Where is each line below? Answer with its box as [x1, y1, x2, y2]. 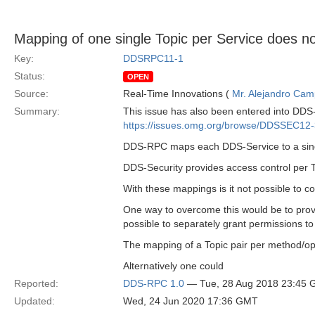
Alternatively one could [123, 260, 224, 271]
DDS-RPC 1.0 [123, 278, 184, 289]
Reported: [14, 278, 58, 289]
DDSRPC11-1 [123, 53, 184, 64]
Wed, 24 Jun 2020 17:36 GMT [123, 295, 258, 307]
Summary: [14, 105, 60, 117]
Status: [14, 70, 45, 82]
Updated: [14, 295, 55, 307]
